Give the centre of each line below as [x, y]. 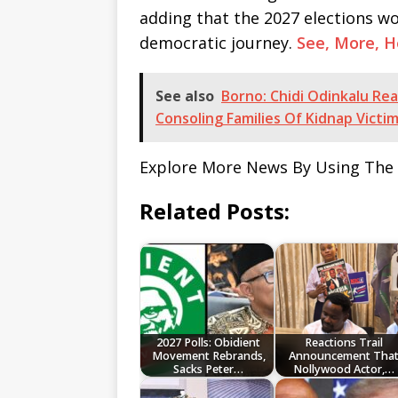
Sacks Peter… [209, 369]
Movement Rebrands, [208, 355]
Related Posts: [215, 211]
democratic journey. [218, 43]
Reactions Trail [343, 342]
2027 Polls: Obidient [209, 342]
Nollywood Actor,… [343, 369]
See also [185, 96]
